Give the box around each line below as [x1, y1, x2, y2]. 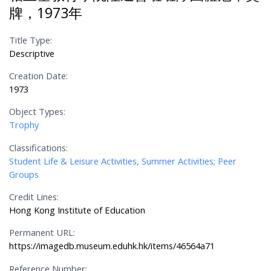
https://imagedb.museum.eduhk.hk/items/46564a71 [9, 240, 215, 252]
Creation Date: [9, 70, 68, 82]
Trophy [9, 119, 39, 131]
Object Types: [9, 105, 66, 118]
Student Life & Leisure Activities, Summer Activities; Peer [9, 154, 237, 167]
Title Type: [9, 33, 53, 46]
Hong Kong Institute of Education [9, 204, 146, 217]
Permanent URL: [9, 226, 76, 239]
